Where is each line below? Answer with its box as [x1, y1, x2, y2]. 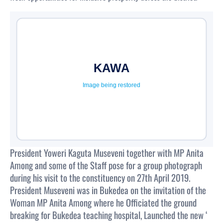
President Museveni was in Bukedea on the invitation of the [10, 183, 206, 197]
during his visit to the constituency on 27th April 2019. [10, 171, 191, 185]
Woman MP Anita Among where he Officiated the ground [10, 196, 197, 210]
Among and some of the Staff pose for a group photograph [10, 158, 202, 172]
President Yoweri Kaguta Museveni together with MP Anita [10, 146, 204, 160]
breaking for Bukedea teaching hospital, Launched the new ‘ [10, 208, 207, 222]
